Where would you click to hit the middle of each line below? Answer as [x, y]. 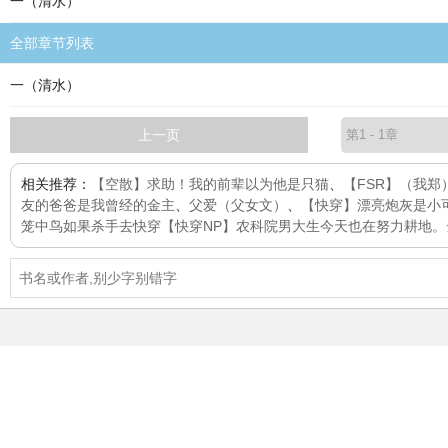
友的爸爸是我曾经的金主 [98, 205]
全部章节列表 [52, 43]
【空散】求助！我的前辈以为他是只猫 [210, 184]
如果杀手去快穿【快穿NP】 [149, 226]
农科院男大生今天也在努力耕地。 [341, 226]
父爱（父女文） [238, 205]
